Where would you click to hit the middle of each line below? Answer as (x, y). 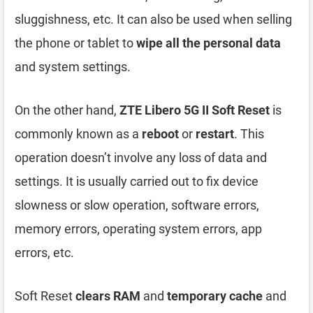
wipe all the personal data (209, 43)
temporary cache (215, 296)
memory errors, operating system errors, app (138, 228)
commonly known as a (78, 133)
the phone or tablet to (75, 43)
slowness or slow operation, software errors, (137, 205)
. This (249, 133)
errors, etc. (44, 252)
